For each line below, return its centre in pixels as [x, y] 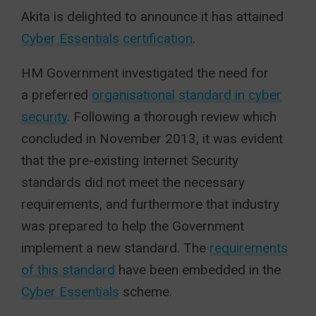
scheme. [146, 292]
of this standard [68, 270]
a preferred [56, 95]
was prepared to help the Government [133, 226]
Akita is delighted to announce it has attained [152, 17]
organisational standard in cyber [187, 95]
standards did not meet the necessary [133, 182]
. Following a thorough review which [172, 117]
